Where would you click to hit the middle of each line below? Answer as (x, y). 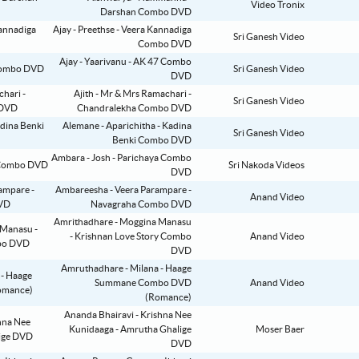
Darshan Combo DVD (146, 12)
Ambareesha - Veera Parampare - (123, 190)
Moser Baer (280, 330)
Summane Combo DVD (143, 283)
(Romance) (168, 298)
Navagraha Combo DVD (141, 205)
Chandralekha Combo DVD (134, 109)
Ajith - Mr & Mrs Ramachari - (133, 94)
